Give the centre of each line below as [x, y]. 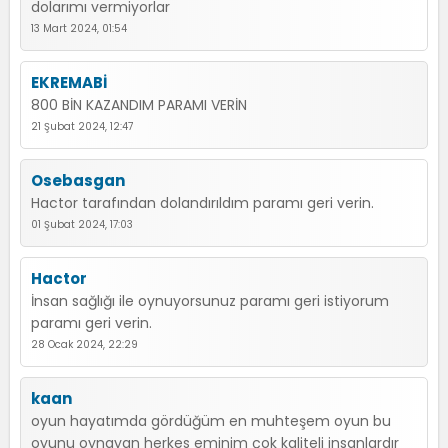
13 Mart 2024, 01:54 [79, 28]
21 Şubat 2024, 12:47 [82, 126]
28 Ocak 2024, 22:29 [84, 344]
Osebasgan [78, 180]
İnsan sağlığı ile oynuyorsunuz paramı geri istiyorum [210, 301]
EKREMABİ [69, 82]
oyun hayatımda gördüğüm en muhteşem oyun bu [211, 421]
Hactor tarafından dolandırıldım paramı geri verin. [202, 203]
